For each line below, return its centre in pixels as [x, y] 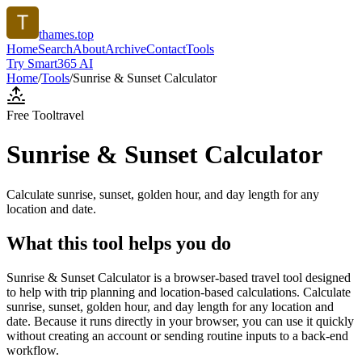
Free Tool [31, 115]
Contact [166, 49]
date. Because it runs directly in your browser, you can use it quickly [180, 321]
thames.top [66, 34]
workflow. [33, 350]
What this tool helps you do [119, 243]
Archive [126, 49]
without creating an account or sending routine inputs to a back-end [177, 335]
